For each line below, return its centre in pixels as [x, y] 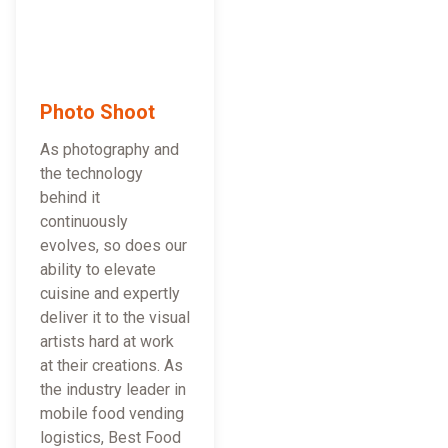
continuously [84, 222]
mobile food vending [112, 414]
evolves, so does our [113, 246]
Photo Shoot [97, 112]
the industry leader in [113, 390]
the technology [91, 174]
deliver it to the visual [115, 318]
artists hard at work [107, 342]
